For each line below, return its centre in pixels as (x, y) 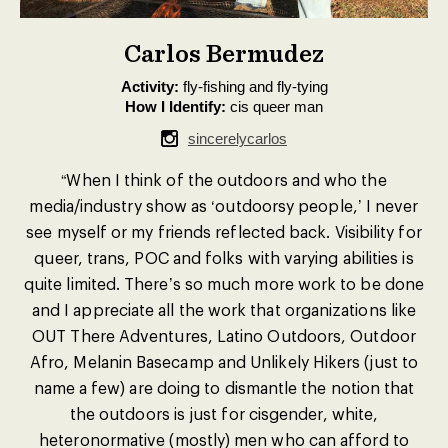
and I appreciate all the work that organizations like (224, 309)
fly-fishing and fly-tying (253, 86)
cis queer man (274, 106)
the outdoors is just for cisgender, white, (224, 413)
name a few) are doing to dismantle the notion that (224, 387)
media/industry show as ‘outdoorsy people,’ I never (224, 205)
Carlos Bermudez (224, 53)
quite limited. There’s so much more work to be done (224, 283)
